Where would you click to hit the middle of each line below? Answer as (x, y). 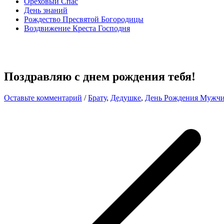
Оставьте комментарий (43, 97)
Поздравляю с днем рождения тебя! (100, 76)
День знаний (46, 10)
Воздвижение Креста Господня (77, 28)
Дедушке (126, 97)
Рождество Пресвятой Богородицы (84, 19)
